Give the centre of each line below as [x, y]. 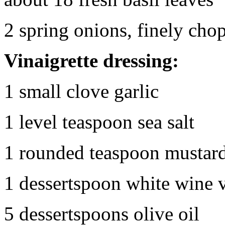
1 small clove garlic [81, 91]
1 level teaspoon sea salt [99, 122]
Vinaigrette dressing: [91, 60]
